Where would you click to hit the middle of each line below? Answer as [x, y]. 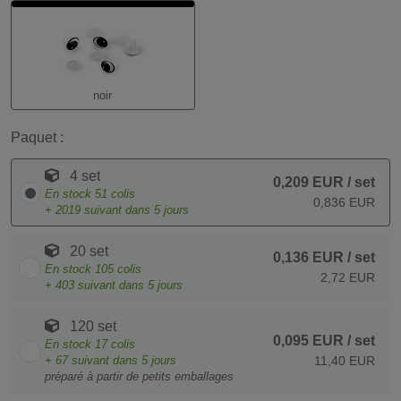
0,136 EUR [308, 257]
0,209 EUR [308, 182]
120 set [91, 326]
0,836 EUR [344, 202]
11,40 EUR [345, 361]
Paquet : [37, 137]
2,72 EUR [348, 277]
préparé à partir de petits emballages [139, 376]
